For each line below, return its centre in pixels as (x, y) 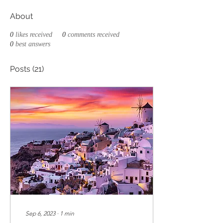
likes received (34, 35)
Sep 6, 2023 (40, 213)
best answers (33, 44)
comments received (94, 35)
